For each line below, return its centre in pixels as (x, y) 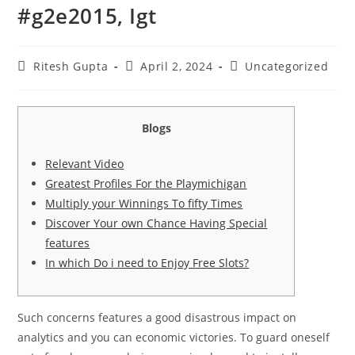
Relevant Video (85, 164)
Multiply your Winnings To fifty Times (144, 204)
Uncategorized (287, 67)
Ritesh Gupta (71, 67)
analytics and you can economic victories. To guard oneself (174, 338)
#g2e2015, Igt (87, 16)
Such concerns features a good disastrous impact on (157, 318)
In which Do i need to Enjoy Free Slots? (147, 263)
